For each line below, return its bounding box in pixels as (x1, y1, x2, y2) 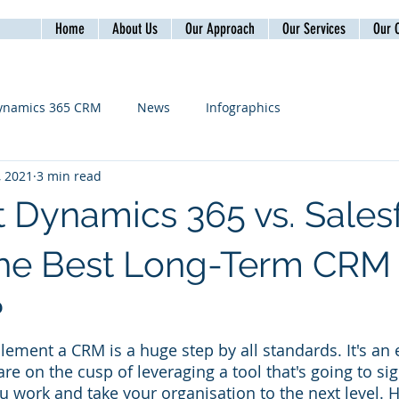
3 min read (37, 167, 102, 184)
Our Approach (185, 20, 255, 37)
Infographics (206, 98, 281, 116)
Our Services (282, 20, 346, 37)
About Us (112, 20, 158, 37)
